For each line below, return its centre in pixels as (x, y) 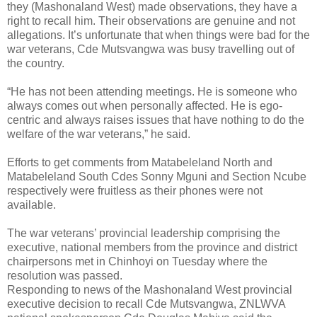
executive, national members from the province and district (152, 247)
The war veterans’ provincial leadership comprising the (144, 233)
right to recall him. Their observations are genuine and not (151, 21)
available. (31, 204)
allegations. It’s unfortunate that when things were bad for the (158, 35)
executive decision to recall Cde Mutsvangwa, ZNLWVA (146, 304)
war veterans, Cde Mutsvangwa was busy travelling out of (151, 49)
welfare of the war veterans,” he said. (99, 134)
